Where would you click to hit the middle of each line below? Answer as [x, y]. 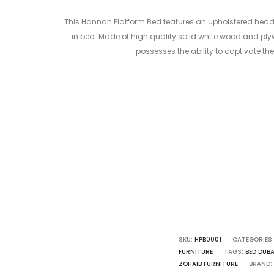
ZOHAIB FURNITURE [208, 264]
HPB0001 [208, 239]
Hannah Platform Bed [121, 22]
